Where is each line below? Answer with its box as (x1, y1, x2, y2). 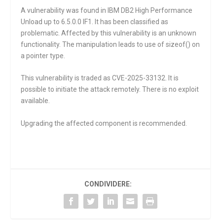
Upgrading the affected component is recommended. (21, 119, 187, 127)
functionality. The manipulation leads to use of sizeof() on (21, 40, 200, 48)
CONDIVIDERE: (84, 180, 132, 188)
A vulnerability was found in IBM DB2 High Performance (21, 6, 193, 14)
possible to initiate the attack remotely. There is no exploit (21, 85, 199, 94)
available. (21, 97, 50, 105)
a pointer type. (21, 52, 66, 60)
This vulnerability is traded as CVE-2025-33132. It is (21, 74, 179, 82)
